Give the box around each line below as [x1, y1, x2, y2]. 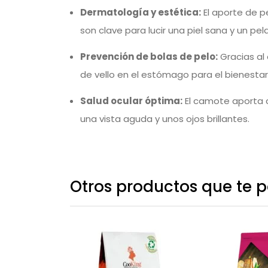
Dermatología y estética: [80, 6, 201, 19]
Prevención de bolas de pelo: [80, 50, 218, 63]
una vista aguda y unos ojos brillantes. [80, 112, 249, 126]
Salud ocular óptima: [80, 95, 182, 108]
